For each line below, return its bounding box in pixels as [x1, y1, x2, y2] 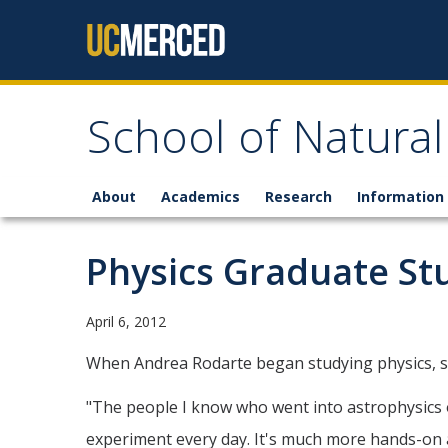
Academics [161, 187, 240, 206]
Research [265, 187, 332, 206]
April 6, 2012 [86, 312, 166, 331]
